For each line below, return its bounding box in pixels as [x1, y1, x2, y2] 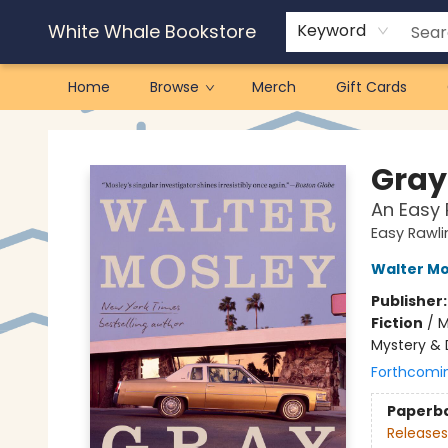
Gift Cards [336, 77, 407, 97]
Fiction [370, 313, 423, 333]
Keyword [297, 19, 366, 42]
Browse [150, 77, 199, 97]
